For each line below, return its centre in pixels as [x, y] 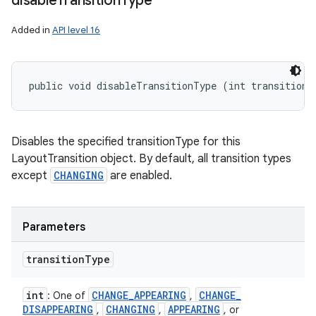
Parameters [54, 227]
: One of [68, 296]
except [31, 176]
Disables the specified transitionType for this [126, 142]
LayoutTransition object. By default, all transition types [151, 159]
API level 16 [76, 30]
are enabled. [140, 176]
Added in [32, 30]
